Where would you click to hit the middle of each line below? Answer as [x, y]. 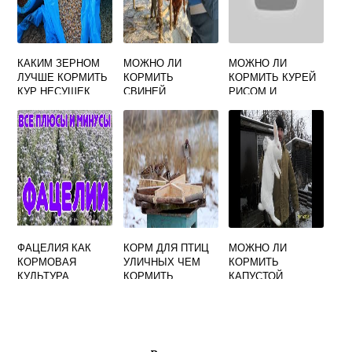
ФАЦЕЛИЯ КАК [55, 247]
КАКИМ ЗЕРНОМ [59, 63]
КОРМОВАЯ [47, 262]
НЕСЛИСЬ [42, 119]
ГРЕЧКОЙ [253, 105]
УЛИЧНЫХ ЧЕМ [161, 262]
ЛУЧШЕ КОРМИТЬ [63, 77]
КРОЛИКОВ [257, 290]
